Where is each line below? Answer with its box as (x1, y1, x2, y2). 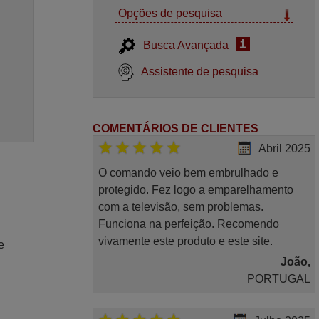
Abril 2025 (258, 142, 310, 155)
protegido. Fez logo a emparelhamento (98, 184, 293, 197)
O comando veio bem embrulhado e (98, 167, 278, 179)
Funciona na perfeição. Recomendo (98, 218, 279, 231)
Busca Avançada (143, 39, 229, 51)
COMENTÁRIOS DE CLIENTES (93, 122, 259, 135)
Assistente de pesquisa (141, 66, 259, 78)
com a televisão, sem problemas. (98, 201, 263, 214)
